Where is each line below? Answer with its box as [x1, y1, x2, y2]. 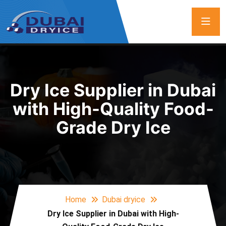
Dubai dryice [102, 195, 145, 205]
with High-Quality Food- [12, 98, 214, 119]
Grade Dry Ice [55, 117, 171, 138]
